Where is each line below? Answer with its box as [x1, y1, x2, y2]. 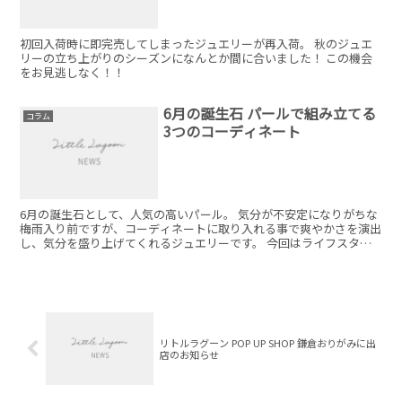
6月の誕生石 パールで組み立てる [163, 102, 377, 125]
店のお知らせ [159, 347, 219, 363]
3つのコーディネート [163, 120, 301, 143]
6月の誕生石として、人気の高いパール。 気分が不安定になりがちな [20, 205, 379, 223]
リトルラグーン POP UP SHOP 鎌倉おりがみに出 [159, 336, 376, 351]
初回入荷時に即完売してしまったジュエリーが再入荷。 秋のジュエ [20, 34, 373, 52]
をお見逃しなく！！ [20, 63, 126, 81]
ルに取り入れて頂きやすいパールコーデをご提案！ [20, 248, 289, 266]
